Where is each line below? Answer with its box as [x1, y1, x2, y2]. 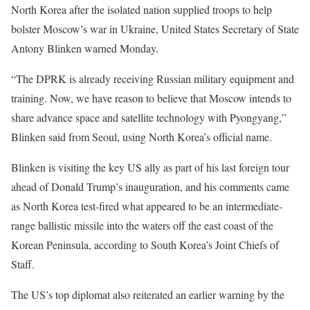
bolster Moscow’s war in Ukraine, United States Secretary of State [11, 21, 299, 36]
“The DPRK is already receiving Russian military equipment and [11, 71, 294, 86]
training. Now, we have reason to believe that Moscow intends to [11, 91, 291, 105]
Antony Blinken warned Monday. [11, 41, 158, 55]
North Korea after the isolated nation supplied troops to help [11, 2, 272, 17]
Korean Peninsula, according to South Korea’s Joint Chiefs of [11, 237, 279, 252]
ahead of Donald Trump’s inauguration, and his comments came [11, 179, 289, 194]
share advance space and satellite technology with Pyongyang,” [11, 110, 286, 125]
